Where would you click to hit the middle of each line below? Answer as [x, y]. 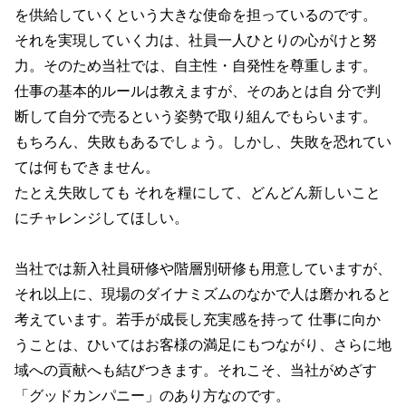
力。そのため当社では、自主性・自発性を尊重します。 [196, 64]
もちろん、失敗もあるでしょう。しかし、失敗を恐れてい [203, 140]
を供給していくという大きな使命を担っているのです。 [196, 14]
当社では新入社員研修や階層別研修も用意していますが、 [203, 267]
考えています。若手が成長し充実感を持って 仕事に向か [198, 318]
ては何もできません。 [87, 166]
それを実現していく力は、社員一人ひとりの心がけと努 [196, 39]
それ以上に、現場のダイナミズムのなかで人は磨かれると [203, 293]
